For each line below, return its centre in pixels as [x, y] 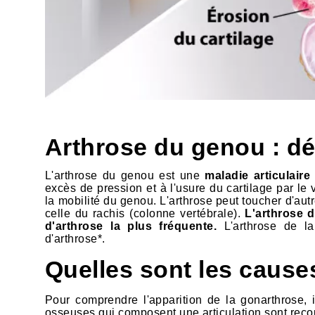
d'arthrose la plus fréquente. [131, 226]
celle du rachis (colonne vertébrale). [145, 214]
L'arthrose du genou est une [125, 176]
